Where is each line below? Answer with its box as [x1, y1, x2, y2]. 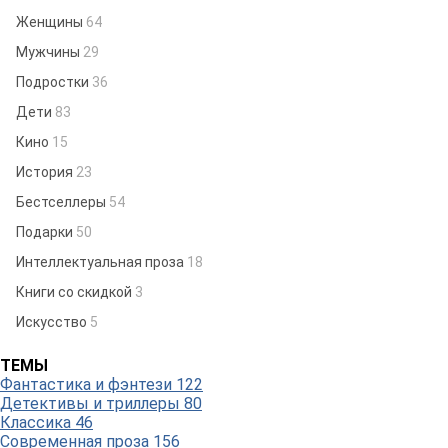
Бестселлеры [16, 194, 109, 210]
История [16, 164, 76, 180]
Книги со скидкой [16, 284, 135, 300]
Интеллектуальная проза [16, 254, 187, 270]
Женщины [16, 14, 86, 30]
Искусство [16, 314, 90, 330]
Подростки [16, 74, 92, 90]
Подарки [16, 224, 76, 240]
